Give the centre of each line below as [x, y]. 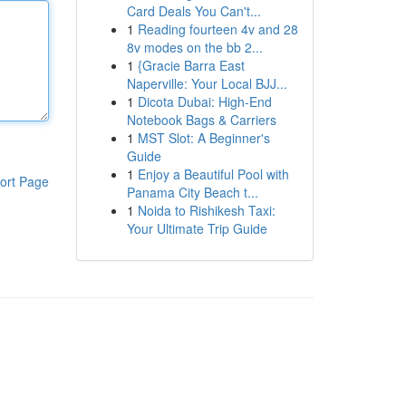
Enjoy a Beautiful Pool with [213, 174]
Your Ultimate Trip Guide [197, 228]
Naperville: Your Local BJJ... [207, 83]
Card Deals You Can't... [193, 11]
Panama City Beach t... [192, 192]
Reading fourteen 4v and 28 [217, 29]
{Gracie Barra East [191, 65]
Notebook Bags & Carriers [201, 120]
